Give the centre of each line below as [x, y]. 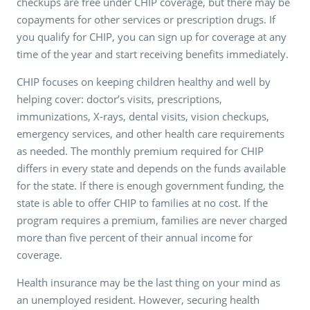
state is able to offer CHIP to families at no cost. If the [142, 202]
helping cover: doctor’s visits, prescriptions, [119, 99]
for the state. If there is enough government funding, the [150, 185]
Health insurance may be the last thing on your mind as [148, 282]
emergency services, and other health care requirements [151, 133]
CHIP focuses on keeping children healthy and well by [144, 81]
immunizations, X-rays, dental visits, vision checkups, [143, 116]
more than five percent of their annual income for [135, 237]
